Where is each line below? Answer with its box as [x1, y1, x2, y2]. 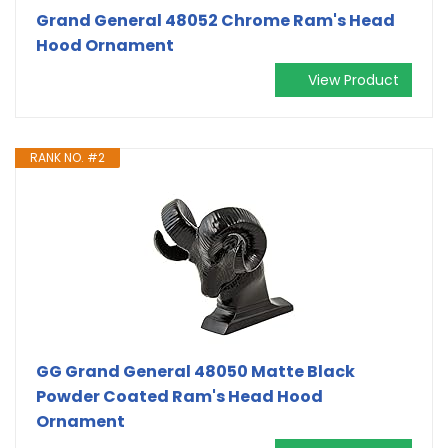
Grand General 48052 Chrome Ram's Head [36, 8, 395, 32]
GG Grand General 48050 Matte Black [36, 359, 355, 383]
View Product [308, 69, 399, 90]
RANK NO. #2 [30, 148, 105, 166]
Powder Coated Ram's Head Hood [36, 384, 323, 408]
